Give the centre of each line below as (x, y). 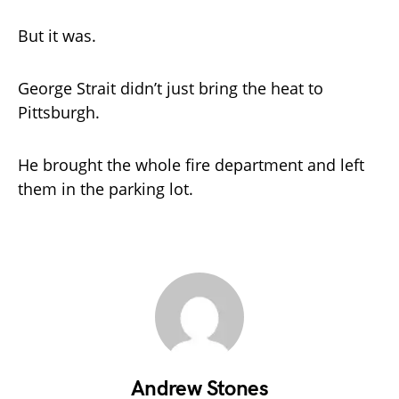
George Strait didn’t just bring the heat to (171, 88)
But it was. (57, 36)
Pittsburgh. (59, 112)
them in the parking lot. (106, 189)
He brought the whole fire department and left (191, 165)
